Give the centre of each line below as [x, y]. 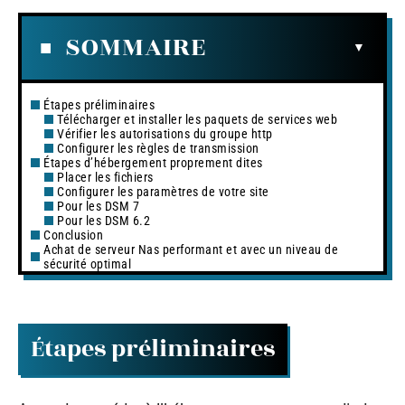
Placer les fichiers [105, 177]
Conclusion [73, 235]
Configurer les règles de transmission [158, 148]
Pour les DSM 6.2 [104, 220]
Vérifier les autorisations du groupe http [165, 133]
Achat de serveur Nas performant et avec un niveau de [191, 249]
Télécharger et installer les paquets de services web [197, 119]
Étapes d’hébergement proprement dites [153, 162]
